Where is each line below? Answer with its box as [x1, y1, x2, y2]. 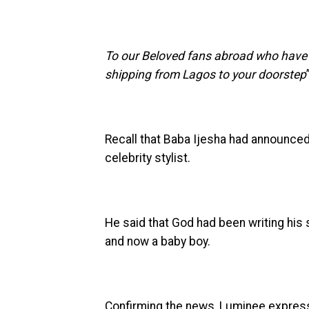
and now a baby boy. [105, 234, 210, 248]
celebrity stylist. [105, 150, 190, 165]
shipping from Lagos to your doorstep [105, 67, 306, 81]
